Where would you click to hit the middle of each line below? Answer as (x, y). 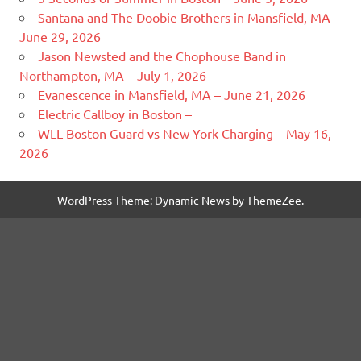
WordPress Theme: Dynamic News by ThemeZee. (180, 199)
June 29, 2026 (60, 36)
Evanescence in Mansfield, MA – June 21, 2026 (172, 94)
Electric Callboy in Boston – (115, 113)
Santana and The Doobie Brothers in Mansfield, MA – (189, 17)
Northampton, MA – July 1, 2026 (113, 75)
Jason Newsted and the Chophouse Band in (162, 55)
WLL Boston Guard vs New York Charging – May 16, (185, 133)
